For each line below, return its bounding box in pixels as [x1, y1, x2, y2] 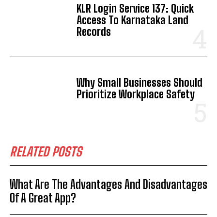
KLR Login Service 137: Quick [77, 1, 194, 15]
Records [77, 25, 111, 38]
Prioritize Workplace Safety [77, 88, 195, 101]
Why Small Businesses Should [77, 76, 203, 90]
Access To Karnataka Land [77, 13, 189, 27]
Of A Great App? [10, 191, 76, 205]
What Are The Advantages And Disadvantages [10, 177, 207, 192]
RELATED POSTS [10, 144, 82, 160]
